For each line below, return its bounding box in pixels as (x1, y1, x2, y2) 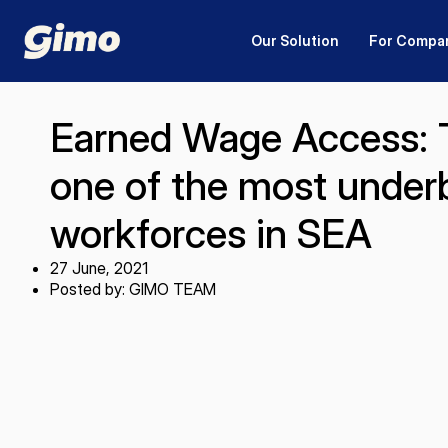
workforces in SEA (50, 209, 372, 258)
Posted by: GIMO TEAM (50, 279, 216, 299)
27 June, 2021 (50, 258, 148, 278)
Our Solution (251, 32, 339, 49)
